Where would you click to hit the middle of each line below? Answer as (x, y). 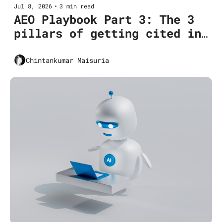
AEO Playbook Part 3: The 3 (104, 20)
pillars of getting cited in (108, 33)
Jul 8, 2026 (33, 6)
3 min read (77, 6)
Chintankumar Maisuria (67, 60)
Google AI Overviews (80, 47)
